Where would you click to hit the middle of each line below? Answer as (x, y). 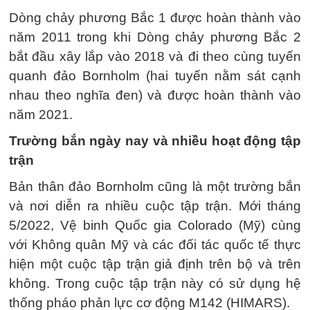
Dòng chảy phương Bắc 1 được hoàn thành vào (155, 18)
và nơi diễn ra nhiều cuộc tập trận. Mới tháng (155, 206)
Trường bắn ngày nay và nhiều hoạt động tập (155, 141)
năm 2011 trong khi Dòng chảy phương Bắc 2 (155, 37)
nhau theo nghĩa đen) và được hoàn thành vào (155, 95)
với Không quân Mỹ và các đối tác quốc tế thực (155, 245)
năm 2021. (41, 115)
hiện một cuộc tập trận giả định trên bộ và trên (155, 264)
